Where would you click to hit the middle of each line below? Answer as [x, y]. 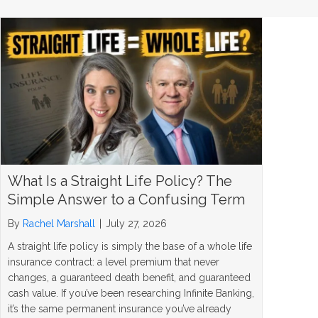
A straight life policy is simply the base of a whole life [130, 246]
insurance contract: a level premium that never [114, 262]
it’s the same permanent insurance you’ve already [120, 308]
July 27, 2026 [136, 223]
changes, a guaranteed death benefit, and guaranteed [129, 277]
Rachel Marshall [59, 223]
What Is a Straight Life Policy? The [120, 181]
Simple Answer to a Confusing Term [126, 199]
